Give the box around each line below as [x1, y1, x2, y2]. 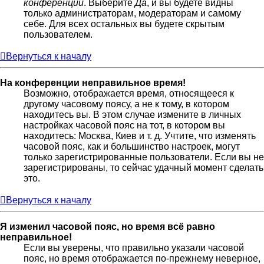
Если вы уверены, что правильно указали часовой [24, 242, 244, 253]
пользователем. [24, 29, 93, 39]
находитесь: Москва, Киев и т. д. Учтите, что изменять [24, 130, 256, 141]
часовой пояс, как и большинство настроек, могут [24, 141, 240, 151]
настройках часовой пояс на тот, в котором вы [24, 120, 225, 130]
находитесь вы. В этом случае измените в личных [24, 109, 241, 120]
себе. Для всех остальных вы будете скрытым [24, 18, 225, 29]
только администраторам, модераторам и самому [24, 8, 241, 18]
